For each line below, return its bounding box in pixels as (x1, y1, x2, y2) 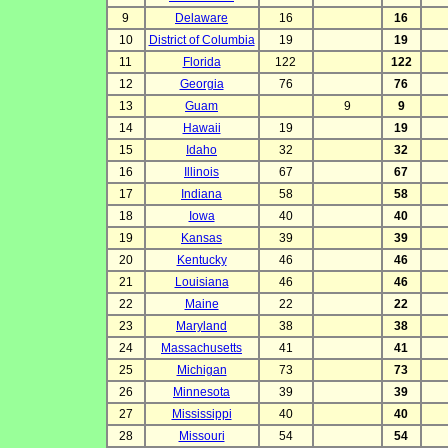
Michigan (176, 363, 227, 378)
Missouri (178, 429, 225, 444)
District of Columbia (148, 33, 255, 48)
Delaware (175, 11, 228, 26)
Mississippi (171, 407, 232, 422)
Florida (182, 55, 221, 70)
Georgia (179, 77, 224, 92)
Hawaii (182, 121, 221, 136)
